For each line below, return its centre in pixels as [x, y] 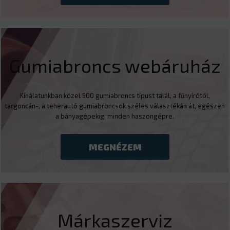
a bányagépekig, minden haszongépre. [115, 116]
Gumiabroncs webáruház [115, 65]
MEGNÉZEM [115, 147]
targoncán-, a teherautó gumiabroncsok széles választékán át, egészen [115, 106]
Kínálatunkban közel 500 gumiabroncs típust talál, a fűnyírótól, [115, 95]
